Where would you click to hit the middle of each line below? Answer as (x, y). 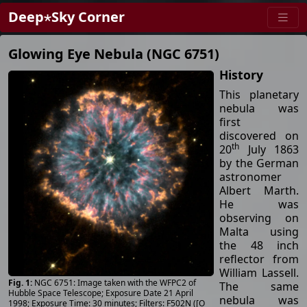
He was (259, 204)
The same (259, 286)
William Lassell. (259, 272)
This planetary (259, 94)
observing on (259, 218)
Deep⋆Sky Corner (66, 17)
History (241, 74)
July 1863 (269, 149)
